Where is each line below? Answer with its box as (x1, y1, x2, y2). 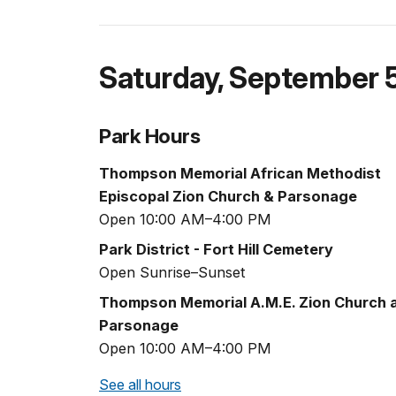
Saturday (99, 59, 217, 95)
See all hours (99, 376, 181, 394)
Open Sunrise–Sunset (99, 263, 246, 282)
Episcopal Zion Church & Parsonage (99, 187, 357, 206)
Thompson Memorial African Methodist (99, 164, 381, 183)
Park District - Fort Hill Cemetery (99, 240, 333, 259)
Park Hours (99, 123, 201, 148)
